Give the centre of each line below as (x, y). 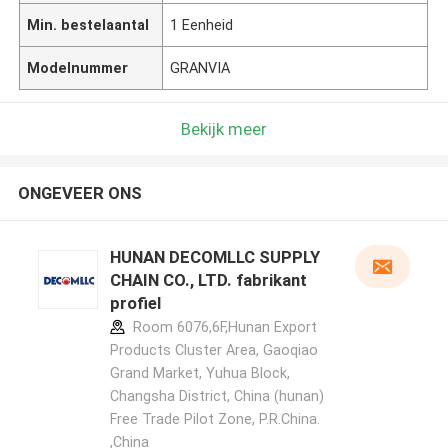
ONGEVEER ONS (79, 193)
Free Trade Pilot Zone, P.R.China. (214, 419)
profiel (135, 303)
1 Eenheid (202, 24)
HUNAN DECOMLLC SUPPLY (214, 257)
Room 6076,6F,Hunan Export (222, 327)
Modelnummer (78, 67)
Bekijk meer (224, 128)
